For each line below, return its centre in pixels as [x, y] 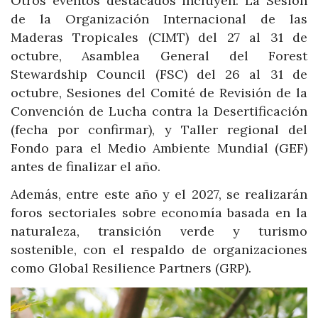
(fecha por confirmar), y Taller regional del [159, 129]
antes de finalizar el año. [86, 166]
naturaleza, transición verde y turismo [159, 231]
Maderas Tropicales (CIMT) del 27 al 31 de [159, 37]
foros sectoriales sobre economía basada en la [159, 213]
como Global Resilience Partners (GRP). [131, 268]
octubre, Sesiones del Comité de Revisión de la [159, 92]
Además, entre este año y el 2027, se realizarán [159, 194]
